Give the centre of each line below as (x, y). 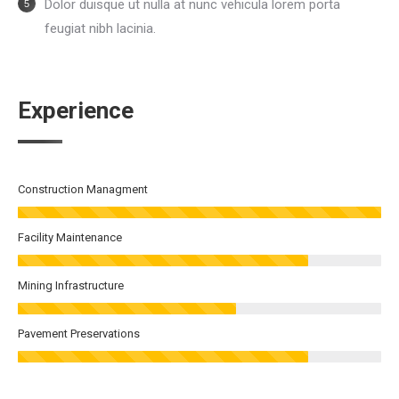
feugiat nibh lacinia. (100, 28)
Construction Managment (83, 189)
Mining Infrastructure (71, 285)
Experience (76, 110)
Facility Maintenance (70, 237)
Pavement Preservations (79, 333)
